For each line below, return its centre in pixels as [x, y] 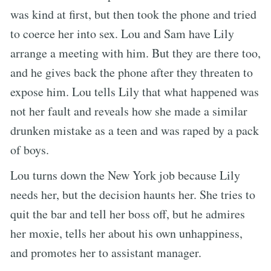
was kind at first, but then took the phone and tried [133, 14]
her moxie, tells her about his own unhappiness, [126, 233]
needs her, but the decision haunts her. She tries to [133, 194]
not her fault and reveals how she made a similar [129, 111]
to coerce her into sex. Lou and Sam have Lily [122, 33]
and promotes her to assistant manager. [106, 252]
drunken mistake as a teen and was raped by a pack [135, 130]
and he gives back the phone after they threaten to [132, 72]
